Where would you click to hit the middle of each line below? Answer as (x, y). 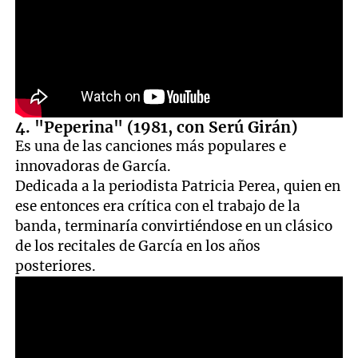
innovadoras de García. (93, 166)
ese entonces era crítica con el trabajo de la (158, 206)
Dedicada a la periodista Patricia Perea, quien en (178, 186)
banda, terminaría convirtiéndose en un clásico (174, 226)
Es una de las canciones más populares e (151, 146)
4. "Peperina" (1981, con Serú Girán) (157, 127)
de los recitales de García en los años (138, 246)
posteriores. (56, 266)
